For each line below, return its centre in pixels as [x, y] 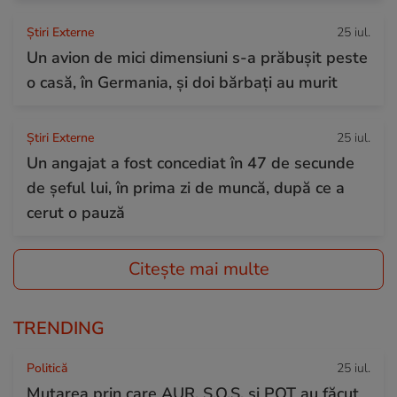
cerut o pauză [76, 212]
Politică [47, 368]
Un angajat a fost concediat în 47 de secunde [191, 163]
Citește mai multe [198, 269]
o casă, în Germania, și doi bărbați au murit [182, 82]
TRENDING [59, 328]
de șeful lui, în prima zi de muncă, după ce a [186, 187]
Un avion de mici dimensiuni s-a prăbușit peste [197, 57]
